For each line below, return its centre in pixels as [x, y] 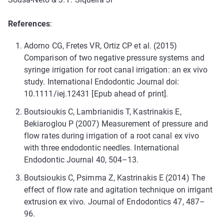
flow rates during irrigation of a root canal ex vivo [112, 135]
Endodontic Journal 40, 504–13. [81, 159]
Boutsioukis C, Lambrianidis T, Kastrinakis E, [103, 111]
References [29, 23]
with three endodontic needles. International [102, 147]
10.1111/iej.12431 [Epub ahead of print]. [96, 93]
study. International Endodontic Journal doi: [102, 81]
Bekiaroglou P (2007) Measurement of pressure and [116, 123]
